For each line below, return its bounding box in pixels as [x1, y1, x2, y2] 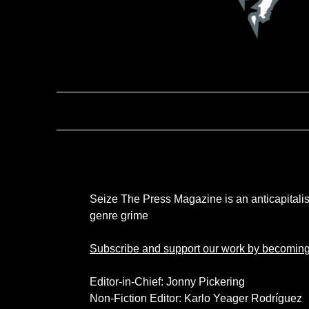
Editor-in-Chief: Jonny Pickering [90, 276, 246, 288]
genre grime [90, 210, 149, 222]
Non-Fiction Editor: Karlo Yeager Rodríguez [90, 292, 303, 305]
